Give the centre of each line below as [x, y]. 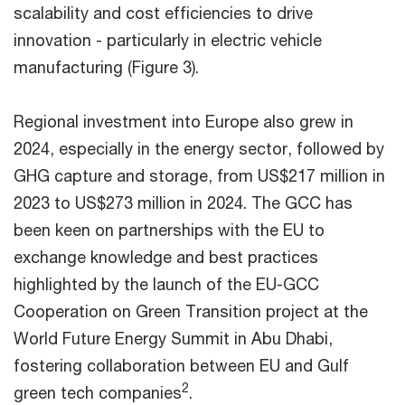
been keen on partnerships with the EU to [169, 230]
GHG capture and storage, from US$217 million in [199, 176]
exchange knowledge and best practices [166, 257]
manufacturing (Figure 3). [106, 67]
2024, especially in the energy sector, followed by [199, 149]
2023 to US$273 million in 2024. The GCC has [183, 203]
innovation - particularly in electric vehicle [168, 40]
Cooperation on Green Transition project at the [191, 311]
